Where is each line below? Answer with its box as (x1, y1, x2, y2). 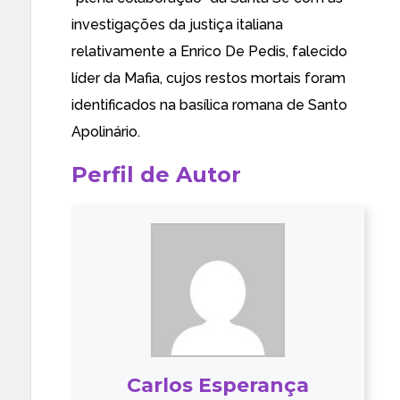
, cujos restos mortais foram (160, 70, 346, 87)
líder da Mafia (71, 70, 160, 87)
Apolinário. (71, 123, 140, 140)
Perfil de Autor (71, 162, 241, 187)
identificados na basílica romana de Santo (71, 96, 347, 113)
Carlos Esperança (127, 373, 309, 397)
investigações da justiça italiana (71, 16, 283, 33)
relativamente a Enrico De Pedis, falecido (71, 43, 347, 60)
